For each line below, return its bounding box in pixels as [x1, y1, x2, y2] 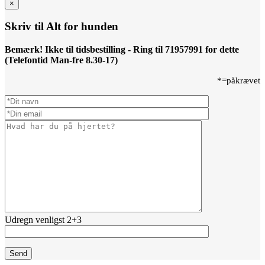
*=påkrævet [217, 76, 260, 86]
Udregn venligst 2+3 [5, 215, 82, 225]
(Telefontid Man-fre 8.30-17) [5, 55, 118, 66]
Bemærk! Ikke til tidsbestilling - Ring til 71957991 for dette [5, 44, 239, 55]
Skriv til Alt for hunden [5, 20, 118, 33]
